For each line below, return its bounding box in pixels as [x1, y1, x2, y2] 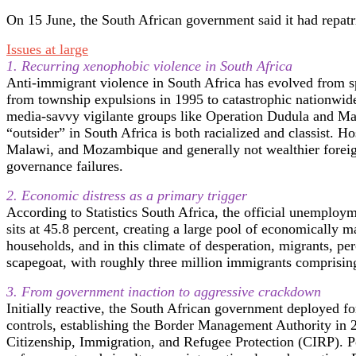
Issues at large [6, 41, 88, 58]
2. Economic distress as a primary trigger [6, 188, 247, 204]
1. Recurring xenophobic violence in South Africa [6, 58, 292, 75]
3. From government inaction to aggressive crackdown [6, 284, 321, 300]
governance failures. [6, 158, 123, 175]
